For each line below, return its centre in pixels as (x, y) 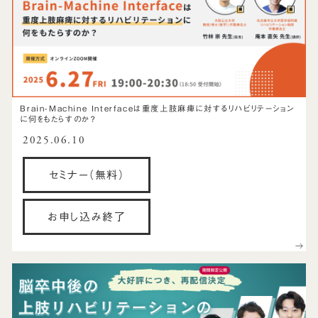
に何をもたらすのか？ (58, 119)
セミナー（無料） (87, 175)
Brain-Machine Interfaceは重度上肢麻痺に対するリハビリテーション (157, 109)
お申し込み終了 (87, 216)
